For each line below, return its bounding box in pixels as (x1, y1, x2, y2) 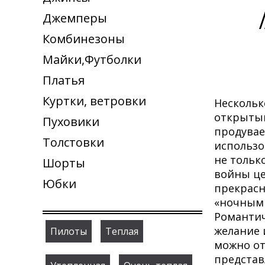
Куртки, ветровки (43, 93, 146, 109)
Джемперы (43, 10, 107, 26)
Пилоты (50, 225, 87, 238)
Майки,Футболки (43, 51, 141, 67)
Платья (43, 72, 85, 88)
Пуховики (43, 114, 99, 130)
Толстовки (43, 134, 104, 150)
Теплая (105, 225, 138, 238)
